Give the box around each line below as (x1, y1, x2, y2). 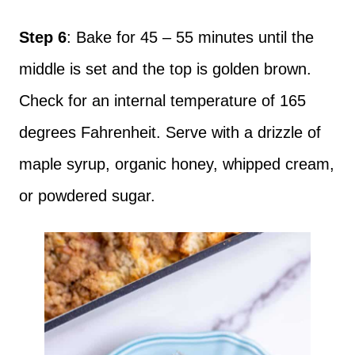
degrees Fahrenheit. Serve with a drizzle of (19, 123, 321, 141)
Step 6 (19, 28, 67, 46)
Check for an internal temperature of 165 (19, 91, 306, 109)
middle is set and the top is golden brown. (19, 59, 311, 78)
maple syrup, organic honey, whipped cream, (19, 155, 334, 173)
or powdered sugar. (19, 186, 155, 204)
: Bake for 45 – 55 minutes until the (67, 28, 314, 46)
